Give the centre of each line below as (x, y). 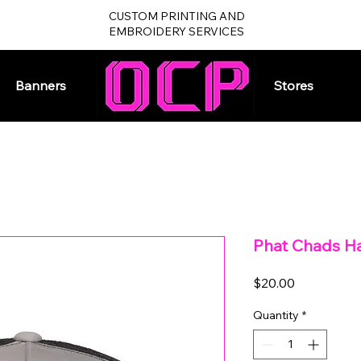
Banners (41, 85)
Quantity (276, 315)
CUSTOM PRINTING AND (176, 16)
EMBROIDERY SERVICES (177, 31)
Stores (294, 85)
